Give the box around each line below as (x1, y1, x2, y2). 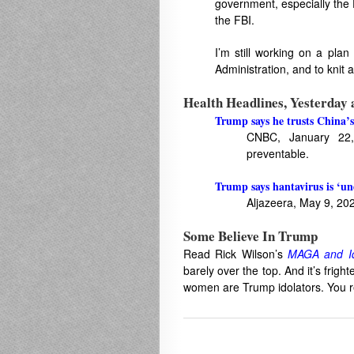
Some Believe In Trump (183, 226, 318, 246)
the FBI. (215, 12, 254, 28)
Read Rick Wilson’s (183, 246, 288, 262)
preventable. (247, 145, 309, 161)
